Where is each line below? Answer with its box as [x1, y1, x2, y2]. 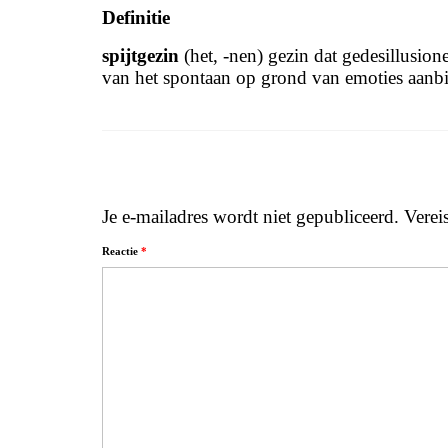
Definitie [102, 7, 170, 28]
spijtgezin [102, 45, 179, 66]
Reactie [102, 245, 141, 257]
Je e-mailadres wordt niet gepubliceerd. [102, 206, 399, 227]
